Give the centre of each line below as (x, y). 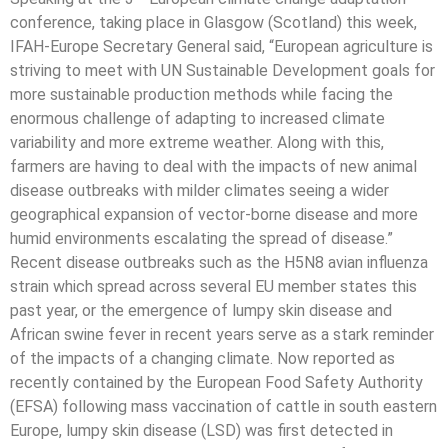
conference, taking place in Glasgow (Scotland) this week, (213, 22)
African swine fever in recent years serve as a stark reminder (222, 334)
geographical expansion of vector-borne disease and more (214, 214)
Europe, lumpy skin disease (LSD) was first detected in (201, 430)
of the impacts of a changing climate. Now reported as (202, 358)
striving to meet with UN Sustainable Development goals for (222, 70)
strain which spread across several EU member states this (213, 286)
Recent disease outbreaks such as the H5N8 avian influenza (219, 262)
